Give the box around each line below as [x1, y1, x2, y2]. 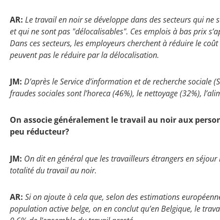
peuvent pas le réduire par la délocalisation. [10, 49, 159, 60]
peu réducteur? [10, 126, 69, 137]
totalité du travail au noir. [10, 165, 97, 176]
